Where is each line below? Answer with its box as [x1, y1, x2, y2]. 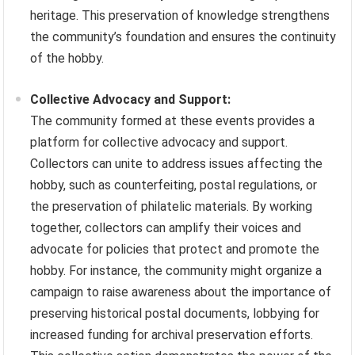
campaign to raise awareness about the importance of [30, 284, 332, 300]
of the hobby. [30, 51, 105, 67]
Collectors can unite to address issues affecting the [30, 156, 323, 172]
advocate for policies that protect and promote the [30, 242, 320, 258]
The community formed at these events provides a [30, 113, 315, 129]
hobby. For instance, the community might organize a [30, 263, 323, 279]
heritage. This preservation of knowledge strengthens [30, 8, 330, 24]
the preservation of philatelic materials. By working [30, 199, 313, 215]
